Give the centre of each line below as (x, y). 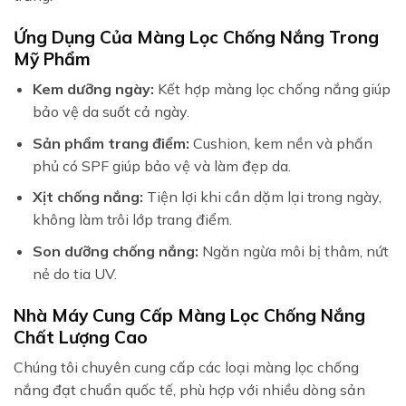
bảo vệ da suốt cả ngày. (111, 112)
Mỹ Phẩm (52, 58)
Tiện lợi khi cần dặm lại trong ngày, (262, 197)
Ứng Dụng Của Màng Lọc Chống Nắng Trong (196, 37)
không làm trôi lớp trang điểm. (132, 220)
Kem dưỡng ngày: (93, 89)
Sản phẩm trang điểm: (111, 143)
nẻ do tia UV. (74, 273)
